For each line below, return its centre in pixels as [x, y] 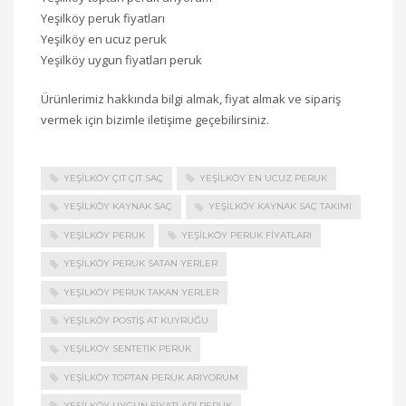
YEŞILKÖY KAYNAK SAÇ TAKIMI [280, 207]
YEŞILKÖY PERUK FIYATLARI [246, 235]
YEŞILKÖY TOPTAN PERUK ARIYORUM [151, 377]
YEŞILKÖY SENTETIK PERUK [127, 349]
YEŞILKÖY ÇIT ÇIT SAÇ [113, 178]
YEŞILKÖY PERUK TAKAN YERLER [141, 292]
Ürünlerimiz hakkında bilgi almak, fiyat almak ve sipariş [191, 99]
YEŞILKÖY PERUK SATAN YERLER [140, 264]
